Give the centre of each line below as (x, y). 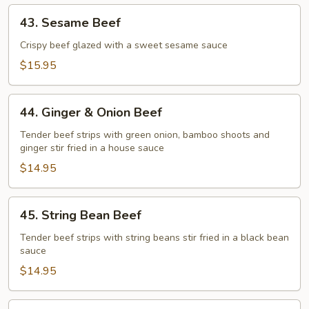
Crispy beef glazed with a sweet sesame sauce (124, 45)
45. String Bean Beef (81, 215)
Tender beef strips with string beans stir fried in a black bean (154, 237)
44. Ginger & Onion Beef (91, 112)
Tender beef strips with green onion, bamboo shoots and (145, 134)
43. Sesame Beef (70, 22)
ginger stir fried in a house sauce (92, 148)
